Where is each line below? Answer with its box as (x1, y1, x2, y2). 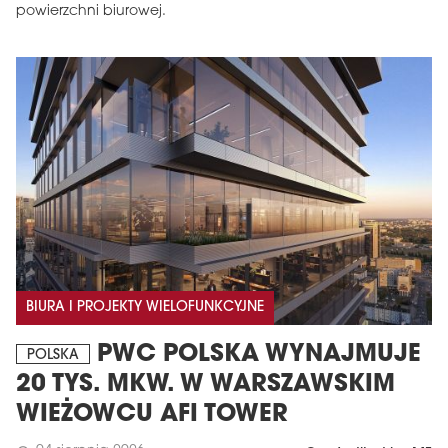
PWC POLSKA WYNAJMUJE (90, 342, 421, 367)
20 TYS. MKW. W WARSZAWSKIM (16, 372, 395, 397)
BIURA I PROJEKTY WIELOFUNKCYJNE (26, 299, 264, 315)
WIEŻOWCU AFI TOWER (16, 402, 288, 427)
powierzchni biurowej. (16, 3, 166, 19)
